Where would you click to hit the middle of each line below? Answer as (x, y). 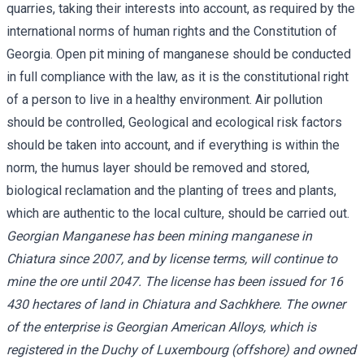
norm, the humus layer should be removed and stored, (158, 167)
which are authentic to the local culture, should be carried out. (178, 213)
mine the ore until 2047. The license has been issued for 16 (175, 281)
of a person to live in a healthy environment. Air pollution (165, 99)
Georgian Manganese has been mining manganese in (159, 236)
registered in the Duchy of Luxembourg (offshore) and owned (181, 349)
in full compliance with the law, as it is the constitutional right (178, 76)
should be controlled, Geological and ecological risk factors (174, 122)
